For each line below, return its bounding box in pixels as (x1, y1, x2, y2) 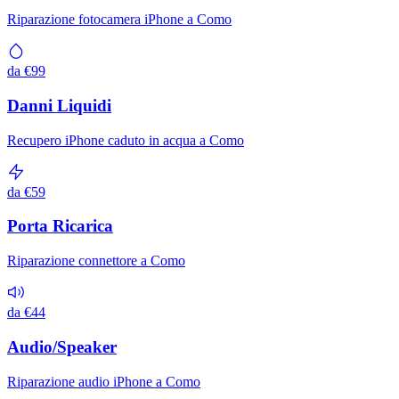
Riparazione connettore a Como (7, 253, 185, 269)
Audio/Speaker (7, 337, 117, 356)
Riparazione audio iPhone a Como (7, 373, 200, 389)
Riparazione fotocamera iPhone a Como (7, 12, 232, 28)
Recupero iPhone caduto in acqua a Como (7, 132, 244, 148)
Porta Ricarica (7, 216, 113, 236)
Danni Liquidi (7, 95, 111, 115)
